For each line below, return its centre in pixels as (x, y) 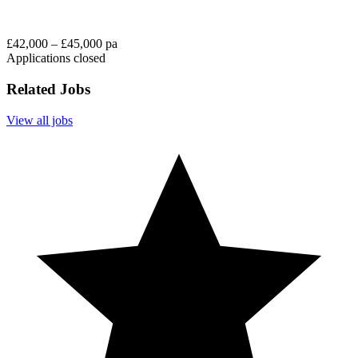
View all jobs (40, 120)
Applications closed (56, 58)
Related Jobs (48, 89)
